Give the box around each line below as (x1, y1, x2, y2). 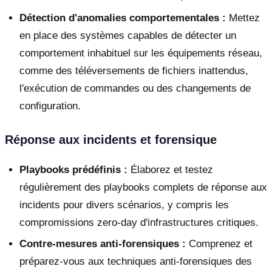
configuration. (19, 100, 81, 112)
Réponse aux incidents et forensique (5, 132, 217, 146)
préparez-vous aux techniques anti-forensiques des (19, 255, 252, 267)
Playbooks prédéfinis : (19, 163, 127, 175)
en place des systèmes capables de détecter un (19, 29, 236, 41)
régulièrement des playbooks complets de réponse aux (19, 181, 267, 193)
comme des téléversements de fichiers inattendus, (19, 64, 248, 76)
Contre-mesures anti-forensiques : (19, 237, 186, 250)
